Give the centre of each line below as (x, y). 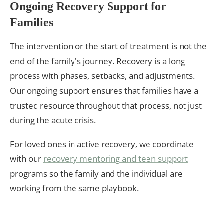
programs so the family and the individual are (96, 173)
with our (27, 158)
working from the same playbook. (74, 188)
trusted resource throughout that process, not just (106, 105)
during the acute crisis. (53, 120)
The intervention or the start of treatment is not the (108, 46)
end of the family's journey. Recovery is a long (97, 61)
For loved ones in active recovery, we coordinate (102, 144)
